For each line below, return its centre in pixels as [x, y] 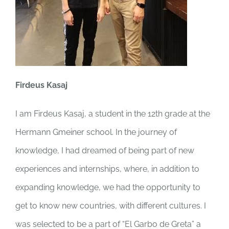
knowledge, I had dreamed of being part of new [105, 151]
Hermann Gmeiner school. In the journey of [96, 132]
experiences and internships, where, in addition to [107, 169]
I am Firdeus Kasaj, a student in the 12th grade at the [113, 114]
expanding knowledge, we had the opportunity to [108, 188]
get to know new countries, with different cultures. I [111, 206]
